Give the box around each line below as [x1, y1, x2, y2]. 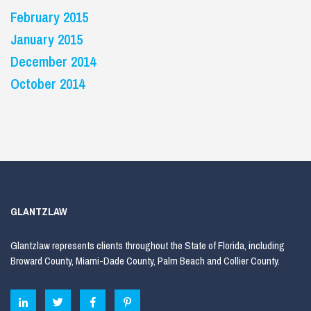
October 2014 [10, 74, 85, 93]
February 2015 [10, 8, 88, 26]
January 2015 [10, 30, 83, 49]
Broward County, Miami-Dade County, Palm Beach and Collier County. [10, 253, 280, 268]
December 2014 [10, 52, 96, 71]
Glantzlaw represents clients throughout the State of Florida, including [10, 238, 285, 253]
